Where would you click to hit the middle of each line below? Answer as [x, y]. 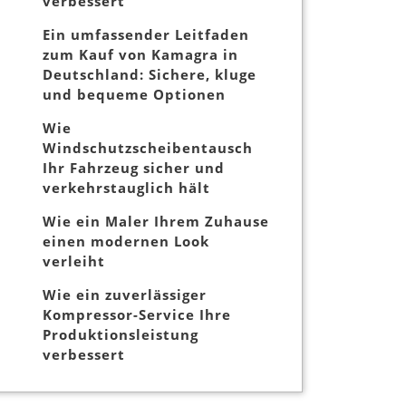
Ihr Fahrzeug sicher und [134, 168]
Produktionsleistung [121, 335]
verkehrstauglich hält [126, 188]
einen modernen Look [126, 242]
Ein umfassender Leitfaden [146, 35]
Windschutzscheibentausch [148, 148]
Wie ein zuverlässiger [125, 295]
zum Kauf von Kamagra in [140, 55]
